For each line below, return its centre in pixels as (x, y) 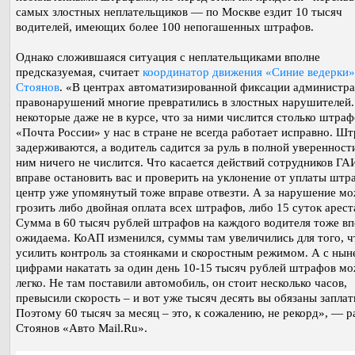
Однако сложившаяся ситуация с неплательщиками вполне (168, 57)
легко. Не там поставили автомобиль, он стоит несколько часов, (181, 282)
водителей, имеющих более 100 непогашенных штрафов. (165, 27)
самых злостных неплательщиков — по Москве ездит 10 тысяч (179, 11)
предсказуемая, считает (79, 72)
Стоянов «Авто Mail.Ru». (82, 328)
